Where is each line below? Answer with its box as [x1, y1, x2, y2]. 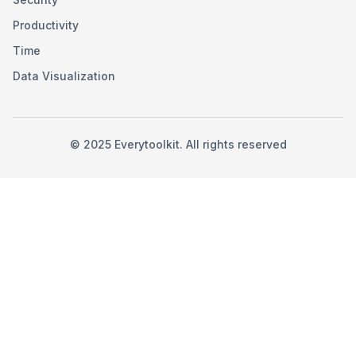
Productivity [13, 18, 79, 32]
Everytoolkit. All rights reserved [110, 137, 287, 151]
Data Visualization [13, 69, 115, 83]
